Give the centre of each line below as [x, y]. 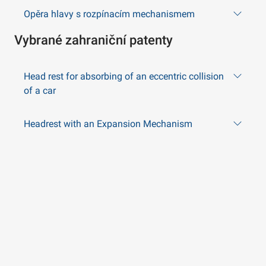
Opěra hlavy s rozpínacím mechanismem [109, 14]
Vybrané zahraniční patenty [94, 40]
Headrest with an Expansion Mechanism [108, 124]
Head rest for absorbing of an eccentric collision [124, 76]
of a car [40, 91]
